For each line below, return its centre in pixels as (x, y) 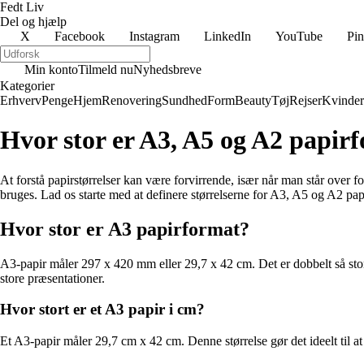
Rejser (305, 100)
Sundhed (184, 100)
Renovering (132, 100)
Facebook (80, 36)
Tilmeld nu (106, 69)
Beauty (253, 100)
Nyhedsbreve (167, 69)
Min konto (51, 69)
